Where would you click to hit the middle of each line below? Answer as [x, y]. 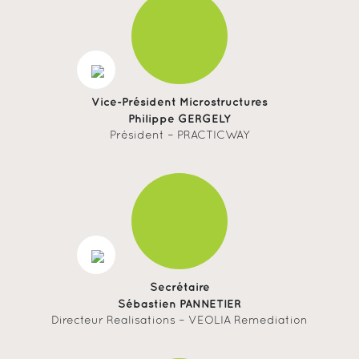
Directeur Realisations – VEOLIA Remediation [179, 321]
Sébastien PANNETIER [179, 304]
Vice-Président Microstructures [179, 102]
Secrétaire [179, 287]
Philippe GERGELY [179, 119]
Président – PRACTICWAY [179, 135]
